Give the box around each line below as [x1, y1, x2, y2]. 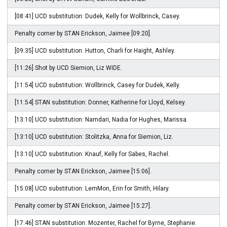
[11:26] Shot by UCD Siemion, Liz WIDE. [15, 64, 122, 71]
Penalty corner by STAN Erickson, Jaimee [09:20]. [15, 30, 152, 37]
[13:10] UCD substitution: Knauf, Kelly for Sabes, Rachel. [15, 150, 170, 158]
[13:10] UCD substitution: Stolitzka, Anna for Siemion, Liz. [15, 133, 173, 140]
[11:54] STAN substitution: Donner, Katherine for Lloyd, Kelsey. [15, 99, 186, 106]
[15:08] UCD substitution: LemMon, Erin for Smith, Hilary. [15, 185, 170, 192]
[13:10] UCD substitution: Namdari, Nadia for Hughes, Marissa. [15, 116, 188, 123]
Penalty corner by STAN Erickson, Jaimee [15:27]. [15, 202, 152, 209]
